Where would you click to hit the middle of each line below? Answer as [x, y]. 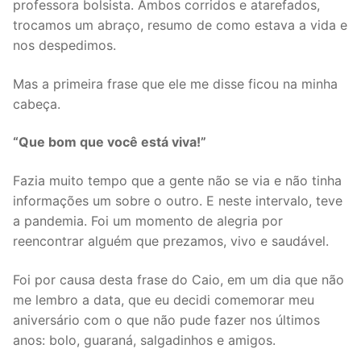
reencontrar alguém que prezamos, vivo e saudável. [171, 241]
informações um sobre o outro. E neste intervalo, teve [178, 201]
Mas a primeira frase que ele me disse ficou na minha [175, 83]
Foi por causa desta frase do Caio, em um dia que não [178, 279]
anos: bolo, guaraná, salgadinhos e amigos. [144, 340]
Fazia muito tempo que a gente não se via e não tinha [177, 181]
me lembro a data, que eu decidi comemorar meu [164, 299]
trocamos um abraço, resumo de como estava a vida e [180, 25]
